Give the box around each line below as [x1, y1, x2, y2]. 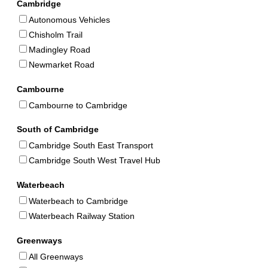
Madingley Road [29, 44, 90, 54]
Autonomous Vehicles [29, 14, 110, 25]
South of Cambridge [17, 124, 99, 135]
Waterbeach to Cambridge [29, 196, 128, 206]
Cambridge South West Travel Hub [29, 156, 160, 166]
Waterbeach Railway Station [29, 211, 135, 221]
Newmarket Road [29, 59, 95, 69]
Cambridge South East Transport [29, 141, 153, 151]
